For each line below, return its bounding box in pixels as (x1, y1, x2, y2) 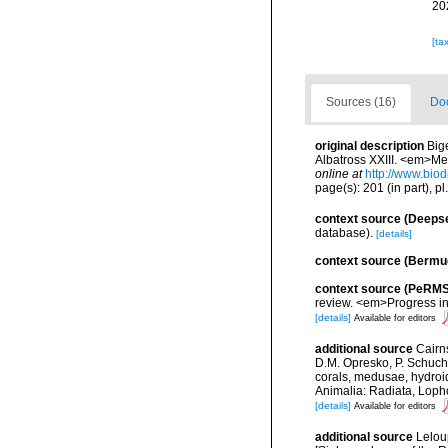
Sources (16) (326, 95, 396, 110)
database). (315, 225, 373, 240)
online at (315, 167, 362, 182)
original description (315, 139, 424, 154)
